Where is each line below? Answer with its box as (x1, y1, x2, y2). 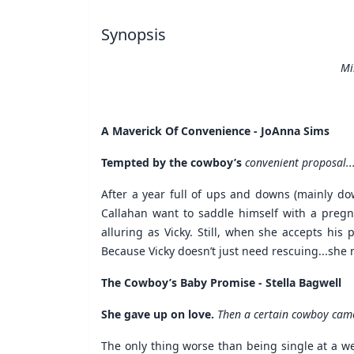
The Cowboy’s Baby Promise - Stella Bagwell (101, 274, 341, 290)
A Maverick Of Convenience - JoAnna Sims (101, 122, 330, 138)
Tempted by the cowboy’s (101, 154, 245, 170)
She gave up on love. (101, 306, 217, 322)
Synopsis (101, 23, 166, 45)
